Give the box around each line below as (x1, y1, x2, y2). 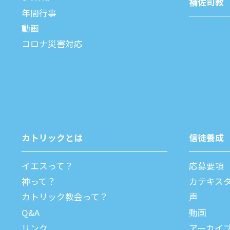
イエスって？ (22, 160, 73, 172)
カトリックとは (22, 131, 83, 144)
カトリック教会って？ (22, 190, 108, 203)
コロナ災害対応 (22, 37, 83, 50)
